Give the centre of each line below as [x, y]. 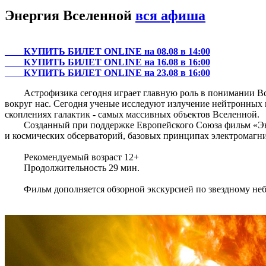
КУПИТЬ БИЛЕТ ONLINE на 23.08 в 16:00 [117, 72]
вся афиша [170, 15]
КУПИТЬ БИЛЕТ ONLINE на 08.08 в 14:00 [117, 51]
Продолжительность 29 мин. [72, 167]
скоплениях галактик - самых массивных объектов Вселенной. [132, 114]
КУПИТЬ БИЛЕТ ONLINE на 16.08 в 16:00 [117, 62]
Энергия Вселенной [70, 15]
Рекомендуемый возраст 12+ [72, 157]
